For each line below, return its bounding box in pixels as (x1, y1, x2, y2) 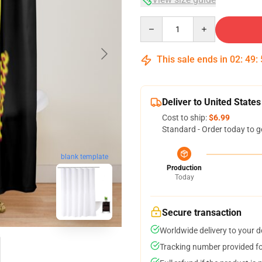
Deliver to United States (162, 96, 261, 108)
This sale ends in (154, 54, 230, 65)
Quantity (140, 17, 172, 26)
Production (167, 164, 202, 172)
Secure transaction (162, 207, 242, 218)
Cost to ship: (162, 113, 209, 122)
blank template (60, 153, 108, 161)
